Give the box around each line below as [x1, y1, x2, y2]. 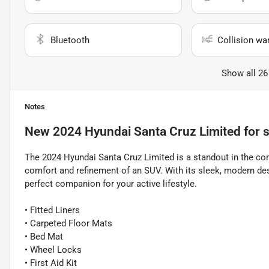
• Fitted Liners [25, 205, 80, 216]
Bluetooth [50, 35, 89, 46]
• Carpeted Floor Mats [25, 218, 112, 229]
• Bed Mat [25, 231, 63, 243]
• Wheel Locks [25, 244, 82, 256]
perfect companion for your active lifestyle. [25, 178, 197, 190]
